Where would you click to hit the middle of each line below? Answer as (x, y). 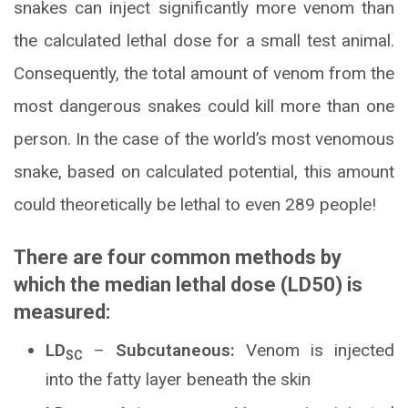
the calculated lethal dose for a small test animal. (204, 41)
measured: (62, 312)
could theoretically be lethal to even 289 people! (195, 205)
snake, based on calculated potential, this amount (204, 172)
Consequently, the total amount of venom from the (204, 74)
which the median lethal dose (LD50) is (188, 285)
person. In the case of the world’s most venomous (204, 139)
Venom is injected (315, 351)
